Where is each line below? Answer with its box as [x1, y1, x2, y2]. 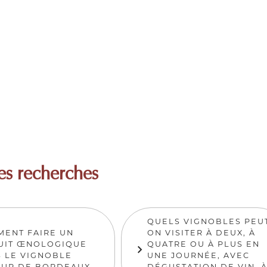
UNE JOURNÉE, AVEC [147, 251, 250, 260]
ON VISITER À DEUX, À [147, 228, 256, 238]
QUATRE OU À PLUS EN [147, 240, 260, 249]
